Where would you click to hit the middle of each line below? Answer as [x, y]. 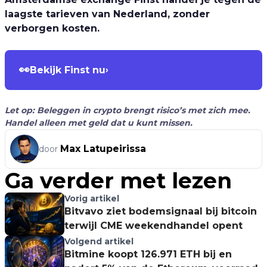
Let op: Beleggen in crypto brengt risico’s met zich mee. [128, 110]
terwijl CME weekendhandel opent [153, 226]
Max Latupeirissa [103, 149]
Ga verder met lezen [118, 181]
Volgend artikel [99, 241]
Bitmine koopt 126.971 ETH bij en [148, 254]
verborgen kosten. [52, 28]
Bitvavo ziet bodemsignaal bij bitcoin [161, 211]
